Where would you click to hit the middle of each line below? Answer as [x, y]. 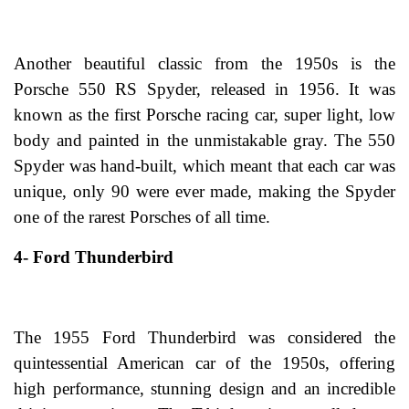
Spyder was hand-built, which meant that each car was [204, 166]
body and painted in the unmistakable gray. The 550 [204, 141]
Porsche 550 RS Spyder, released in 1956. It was [204, 89]
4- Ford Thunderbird [94, 257]
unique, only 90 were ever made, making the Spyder [204, 192]
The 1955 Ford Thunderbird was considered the [204, 338]
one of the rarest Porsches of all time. [142, 217]
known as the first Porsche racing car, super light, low [204, 115]
